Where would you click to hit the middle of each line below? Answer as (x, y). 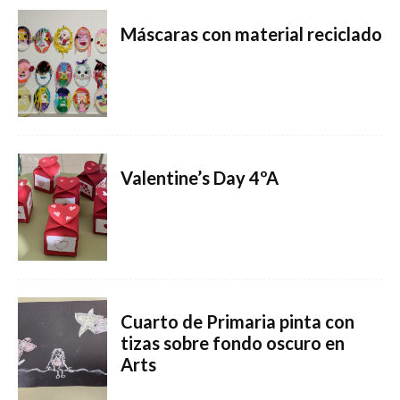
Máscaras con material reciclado (251, 34)
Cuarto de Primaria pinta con (237, 321)
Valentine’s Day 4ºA (200, 178)
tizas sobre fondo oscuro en (233, 343)
